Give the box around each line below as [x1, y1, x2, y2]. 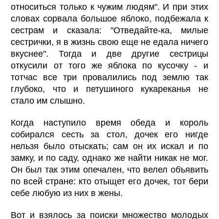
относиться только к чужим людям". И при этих [11, 2, 208, 12]
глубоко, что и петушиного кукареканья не [11, 84, 208, 94]
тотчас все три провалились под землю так [11, 72, 208, 83]
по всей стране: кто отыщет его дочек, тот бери [11, 176, 208, 187]
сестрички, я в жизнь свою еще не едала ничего [11, 37, 208, 47]
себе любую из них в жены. [11, 188, 123, 198]
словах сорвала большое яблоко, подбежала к [11, 14, 208, 24]
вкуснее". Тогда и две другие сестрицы [11, 49, 208, 59]
